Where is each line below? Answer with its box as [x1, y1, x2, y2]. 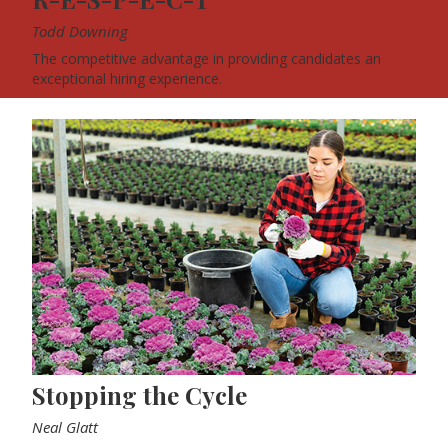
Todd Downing [32, 21, 128, 42]
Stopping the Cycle [32, 379, 247, 412]
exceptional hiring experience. [32, 69, 222, 89]
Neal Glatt [32, 417, 98, 438]
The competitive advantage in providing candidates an [32, 49, 381, 69]
